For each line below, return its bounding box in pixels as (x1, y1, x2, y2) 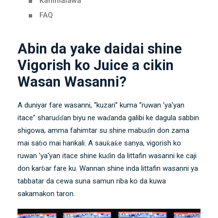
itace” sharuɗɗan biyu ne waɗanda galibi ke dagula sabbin (18, 113, 199, 122)
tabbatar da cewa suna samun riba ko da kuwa (18, 177, 166, 185)
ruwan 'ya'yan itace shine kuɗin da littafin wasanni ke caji (18, 151, 197, 160)
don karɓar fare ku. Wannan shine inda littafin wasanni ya (18, 164, 198, 173)
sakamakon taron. (18, 189, 75, 198)
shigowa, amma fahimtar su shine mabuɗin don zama (18, 126, 189, 135)
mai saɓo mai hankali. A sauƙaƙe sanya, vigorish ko (18, 139, 181, 147)
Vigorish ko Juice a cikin (18, 57, 174, 73)
